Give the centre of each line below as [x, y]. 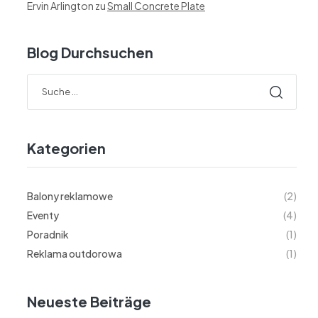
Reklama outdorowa [75, 254]
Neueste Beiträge [89, 302]
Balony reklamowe [70, 196]
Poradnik [48, 235]
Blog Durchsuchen [90, 53]
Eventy [43, 215]
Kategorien [66, 148]
